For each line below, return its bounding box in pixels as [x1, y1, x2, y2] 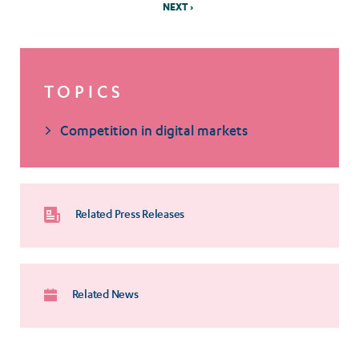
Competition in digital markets [60, 125, 248, 141]
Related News [70, 289, 139, 303]
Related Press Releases [73, 209, 185, 223]
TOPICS [44, 85, 124, 105]
